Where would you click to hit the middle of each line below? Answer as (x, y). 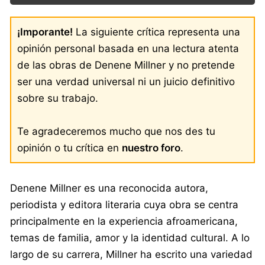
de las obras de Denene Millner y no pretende (126, 65)
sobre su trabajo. (58, 98)
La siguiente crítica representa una (156, 32)
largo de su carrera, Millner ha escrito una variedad (131, 254)
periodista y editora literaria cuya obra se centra (124, 204)
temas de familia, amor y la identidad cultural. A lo (130, 237)
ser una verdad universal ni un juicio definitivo (126, 81)
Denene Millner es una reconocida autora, (109, 188)
